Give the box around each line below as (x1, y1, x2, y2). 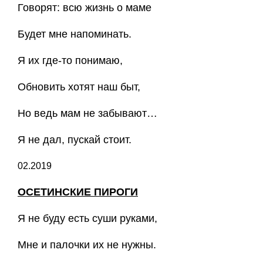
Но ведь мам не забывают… (18, 107, 157, 119)
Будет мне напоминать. (18, 28, 131, 40)
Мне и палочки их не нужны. (18, 239, 156, 251)
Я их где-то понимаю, (18, 55, 123, 66)
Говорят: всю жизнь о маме (18, 2, 151, 14)
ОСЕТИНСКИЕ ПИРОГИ (18, 186, 138, 198)
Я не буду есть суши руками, (18, 213, 157, 224)
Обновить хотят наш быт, (18, 81, 140, 93)
